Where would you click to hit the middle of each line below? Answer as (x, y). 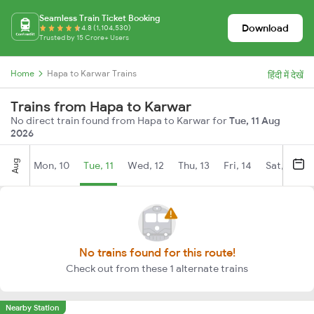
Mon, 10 (52, 165)
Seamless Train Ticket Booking (100, 18)
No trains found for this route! (157, 252)
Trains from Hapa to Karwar (101, 106)
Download (265, 28)
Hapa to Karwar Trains (92, 73)
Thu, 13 (194, 165)
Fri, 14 (238, 165)
